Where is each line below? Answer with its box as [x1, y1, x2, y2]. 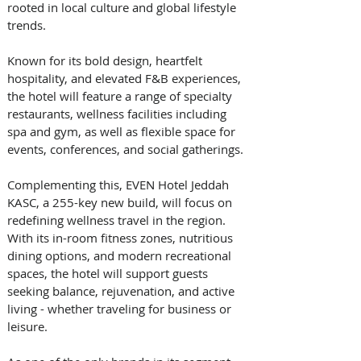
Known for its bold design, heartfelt [7, 52, 205, 68]
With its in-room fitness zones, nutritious [7, 229, 236, 246]
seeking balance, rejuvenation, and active [7, 282, 238, 299]
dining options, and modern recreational [7, 247, 234, 263]
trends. [7, 16, 49, 33]
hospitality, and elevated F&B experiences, [7, 69, 244, 86]
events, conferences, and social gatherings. [7, 140, 247, 157]
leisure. [7, 317, 51, 334]
